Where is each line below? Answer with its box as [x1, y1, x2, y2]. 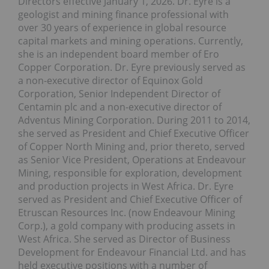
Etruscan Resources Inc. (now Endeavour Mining [18, 206, 235, 220]
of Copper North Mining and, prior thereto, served [18, 140, 245, 154]
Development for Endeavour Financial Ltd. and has [18, 246, 246, 259]
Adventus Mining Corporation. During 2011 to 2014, [18, 113, 250, 127]
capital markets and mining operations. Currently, [18, 34, 243, 48]
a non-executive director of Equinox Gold [18, 74, 203, 88]
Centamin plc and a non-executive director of [18, 100, 222, 114]
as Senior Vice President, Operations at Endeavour [18, 153, 246, 167]
